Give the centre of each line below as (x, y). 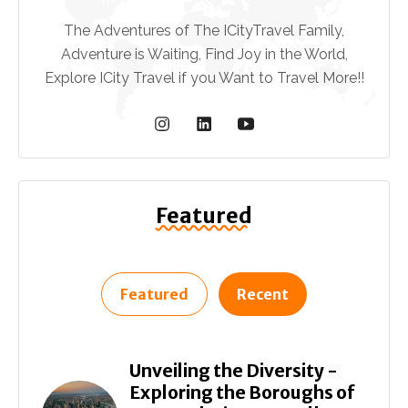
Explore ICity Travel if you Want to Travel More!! (204, 78)
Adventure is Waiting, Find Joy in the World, (204, 55)
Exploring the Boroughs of (242, 393)
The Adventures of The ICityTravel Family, (204, 31)
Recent (263, 295)
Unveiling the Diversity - (234, 371)
